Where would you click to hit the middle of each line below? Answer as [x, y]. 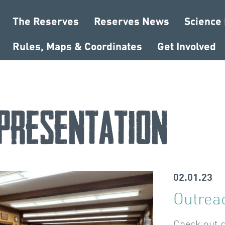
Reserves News [132, 22]
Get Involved [187, 47]
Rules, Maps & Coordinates [77, 47]
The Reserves [46, 22]
